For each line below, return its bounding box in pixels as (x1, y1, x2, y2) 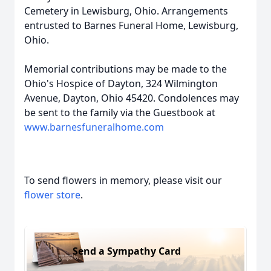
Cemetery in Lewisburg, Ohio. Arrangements (24, 4, 228, 18)
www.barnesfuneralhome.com (24, 120, 164, 134)
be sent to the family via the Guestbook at (24, 106, 215, 119)
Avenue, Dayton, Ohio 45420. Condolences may (24, 91, 239, 105)
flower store (24, 188, 80, 201)
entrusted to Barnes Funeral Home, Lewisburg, (24, 19, 238, 32)
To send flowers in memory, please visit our (24, 174, 222, 187)
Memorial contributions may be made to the (24, 62, 227, 76)
